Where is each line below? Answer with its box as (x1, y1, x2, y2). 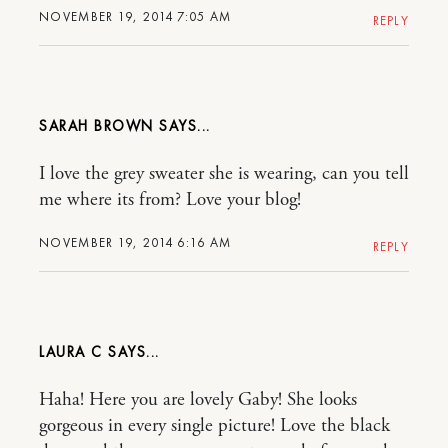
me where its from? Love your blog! (39, 188, 301, 213)
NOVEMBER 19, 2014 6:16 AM (39, 234, 232, 252)
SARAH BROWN (39, 116, 154, 137)
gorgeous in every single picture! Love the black (39, 414, 390, 439)
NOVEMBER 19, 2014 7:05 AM (39, 8, 232, 26)
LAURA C (39, 342, 103, 363)
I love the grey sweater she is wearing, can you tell (39, 162, 409, 187)
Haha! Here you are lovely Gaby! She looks (39, 388, 357, 413)
